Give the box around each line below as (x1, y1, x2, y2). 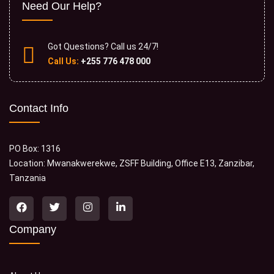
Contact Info (9, 102, 68, 114)
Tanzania (9, 173, 46, 183)
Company (9, 223, 56, 235)
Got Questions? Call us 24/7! (48, 42, 158, 51)
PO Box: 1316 (9, 144, 61, 154)
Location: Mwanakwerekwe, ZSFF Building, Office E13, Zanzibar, (9, 158, 254, 168)
